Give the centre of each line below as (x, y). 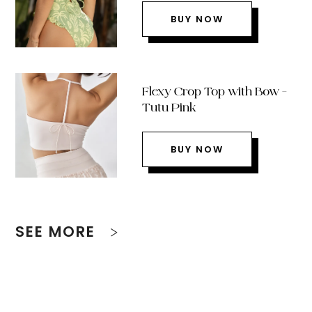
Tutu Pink (169, 107)
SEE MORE (58, 231)
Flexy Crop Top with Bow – (214, 91)
